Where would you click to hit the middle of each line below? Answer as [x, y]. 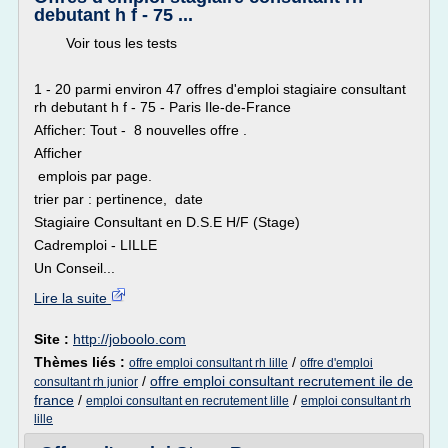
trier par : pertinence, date [118, 199]
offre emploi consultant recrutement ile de [281, 381]
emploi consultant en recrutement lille [187, 401]
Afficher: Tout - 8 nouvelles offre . [140, 130]
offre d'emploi [336, 363]
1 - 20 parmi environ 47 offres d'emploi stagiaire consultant [220, 89]
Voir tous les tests [105, 43]
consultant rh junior [86, 382]
